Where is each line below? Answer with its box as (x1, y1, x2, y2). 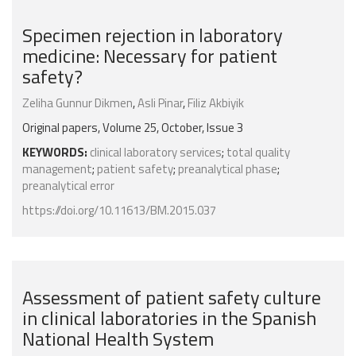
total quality (226, 143, 290, 162)
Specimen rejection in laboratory (22, 21, 283, 50)
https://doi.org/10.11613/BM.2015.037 (22, 201, 216, 220)
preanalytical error (22, 176, 114, 195)
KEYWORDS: (22, 143, 87, 162)
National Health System (22, 324, 214, 354)
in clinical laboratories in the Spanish (22, 304, 316, 333)
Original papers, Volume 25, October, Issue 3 (22, 118, 243, 137)
